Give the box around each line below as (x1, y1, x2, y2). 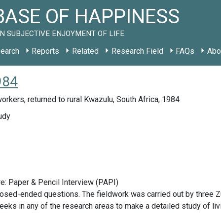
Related (72, 46, 99, 56)
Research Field (111, 46, 163, 56)
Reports (32, 46, 60, 56)
